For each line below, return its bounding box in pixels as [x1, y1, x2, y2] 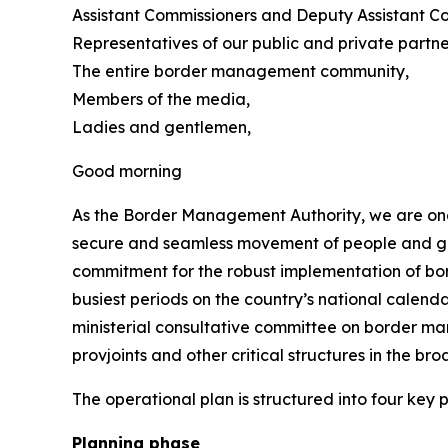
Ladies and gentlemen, [72, 116, 251, 137]
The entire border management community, [72, 60, 409, 81]
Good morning [72, 160, 182, 181]
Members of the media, [72, 88, 250, 109]
